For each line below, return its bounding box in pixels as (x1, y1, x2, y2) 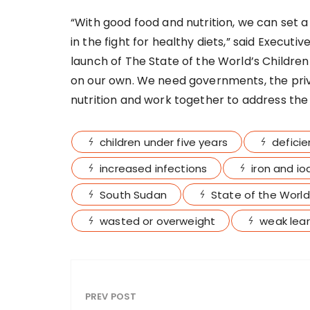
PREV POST (85, 289, 137, 303)
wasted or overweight (100, 214, 216, 229)
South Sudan (100, 188, 167, 203)
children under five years (100, 135, 228, 150)
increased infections (100, 161, 208, 176)
